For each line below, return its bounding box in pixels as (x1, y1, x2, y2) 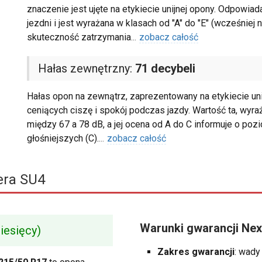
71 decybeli (135, 61, 195, 76)
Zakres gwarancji (157, 246, 235, 258)
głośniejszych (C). (26, 133, 99, 144)
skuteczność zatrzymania (26, 32, 131, 43)
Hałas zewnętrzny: (37, 61, 135, 76)
